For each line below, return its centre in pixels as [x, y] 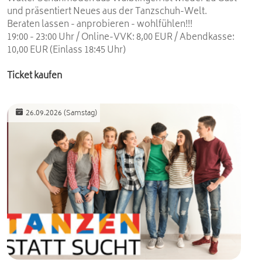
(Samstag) [80, 114]
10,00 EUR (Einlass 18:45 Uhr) [66, 51]
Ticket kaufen [35, 77]
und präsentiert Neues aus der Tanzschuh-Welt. [107, 12]
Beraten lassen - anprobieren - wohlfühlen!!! [100, 25]
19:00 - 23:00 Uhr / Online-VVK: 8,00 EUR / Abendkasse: [121, 38]
